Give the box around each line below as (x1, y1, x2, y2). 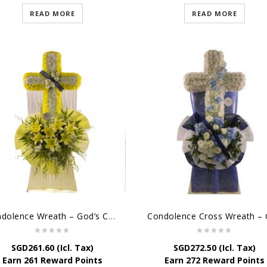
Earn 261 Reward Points (2, 254, 103, 266)
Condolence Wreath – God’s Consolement (108, 210, 115, 222)
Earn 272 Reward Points (164, 254, 265, 266)
